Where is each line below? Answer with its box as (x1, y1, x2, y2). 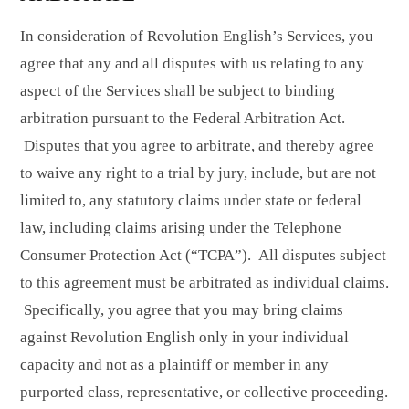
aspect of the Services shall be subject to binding (20, 81, 335, 100)
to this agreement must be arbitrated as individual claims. (20, 273, 389, 291)
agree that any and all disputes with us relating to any (20, 54, 364, 72)
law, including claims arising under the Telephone (20, 218, 341, 236)
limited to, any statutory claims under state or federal (20, 191, 362, 209)
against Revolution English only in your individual (20, 328, 349, 346)
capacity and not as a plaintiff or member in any (20, 355, 329, 373)
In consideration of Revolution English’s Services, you (20, 26, 373, 45)
